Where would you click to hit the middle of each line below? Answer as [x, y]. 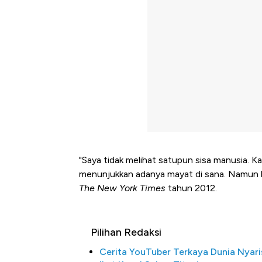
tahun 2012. [191, 188]
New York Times [131, 188]
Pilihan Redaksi [126, 232]
